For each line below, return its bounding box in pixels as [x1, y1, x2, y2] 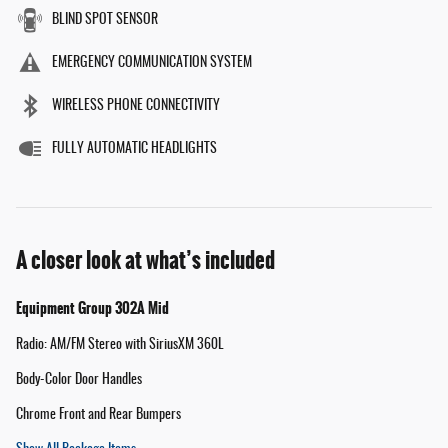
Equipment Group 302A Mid [16, 296, 169, 319]
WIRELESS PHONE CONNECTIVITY [52, 98, 220, 113]
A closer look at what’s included [16, 243, 275, 277]
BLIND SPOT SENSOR [52, 12, 158, 27]
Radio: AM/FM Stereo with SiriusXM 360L [16, 337, 224, 352]
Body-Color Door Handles [16, 372, 142, 387]
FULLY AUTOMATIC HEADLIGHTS [52, 141, 217, 156]
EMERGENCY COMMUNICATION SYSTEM [52, 55, 252, 70]
